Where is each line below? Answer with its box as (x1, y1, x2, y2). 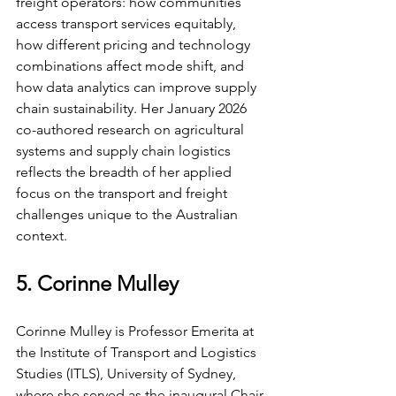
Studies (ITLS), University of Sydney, (16, 364, 240, 382)
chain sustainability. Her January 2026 (16, 99, 250, 117)
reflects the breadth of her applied (16, 163, 235, 180)
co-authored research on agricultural (16, 120, 247, 138)
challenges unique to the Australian (16, 205, 241, 223)
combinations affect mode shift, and (16, 57, 247, 74)
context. (16, 226, 67, 244)
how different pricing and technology (16, 35, 254, 53)
